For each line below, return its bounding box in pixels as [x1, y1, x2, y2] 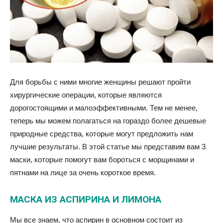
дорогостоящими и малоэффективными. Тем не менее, [10, 104, 198, 112]
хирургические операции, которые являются [10, 91, 162, 100]
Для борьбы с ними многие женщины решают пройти [10, 78, 191, 87]
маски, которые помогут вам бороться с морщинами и [10, 155, 194, 164]
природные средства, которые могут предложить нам [10, 129, 193, 138]
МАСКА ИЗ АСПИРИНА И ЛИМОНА [10, 194, 161, 206]
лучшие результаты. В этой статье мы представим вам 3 [10, 142, 206, 151]
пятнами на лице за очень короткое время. [10, 168, 156, 177]
